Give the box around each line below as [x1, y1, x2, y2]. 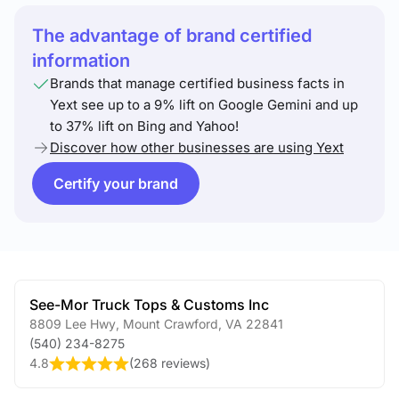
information [32, 50, 130, 71]
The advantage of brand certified [32, 25, 312, 46]
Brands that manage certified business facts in [50, 75, 345, 92]
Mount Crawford [119, 316, 218, 331]
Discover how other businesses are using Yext [50, 139, 344, 156]
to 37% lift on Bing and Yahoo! [50, 118, 239, 134]
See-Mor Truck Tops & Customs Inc [29, 296, 269, 313]
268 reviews [134, 355, 206, 370]
